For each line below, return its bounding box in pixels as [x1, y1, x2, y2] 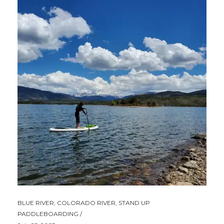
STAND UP [118, 198, 150, 206]
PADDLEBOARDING [17, 209, 78, 217]
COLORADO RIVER [57, 198, 115, 206]
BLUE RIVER [17, 198, 54, 206]
